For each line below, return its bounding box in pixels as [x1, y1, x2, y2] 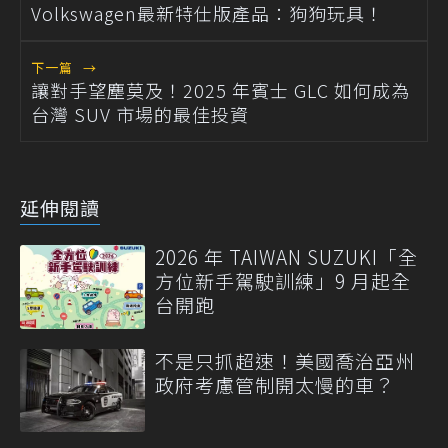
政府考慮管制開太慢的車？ [155, 370, 395, 398]
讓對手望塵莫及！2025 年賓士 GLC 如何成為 [31, 77, 410, 104]
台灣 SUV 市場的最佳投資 [31, 101, 249, 128]
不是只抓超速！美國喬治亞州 [155, 346, 415, 374]
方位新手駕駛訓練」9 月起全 [155, 267, 411, 295]
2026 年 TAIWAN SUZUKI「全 [155, 243, 418, 271]
